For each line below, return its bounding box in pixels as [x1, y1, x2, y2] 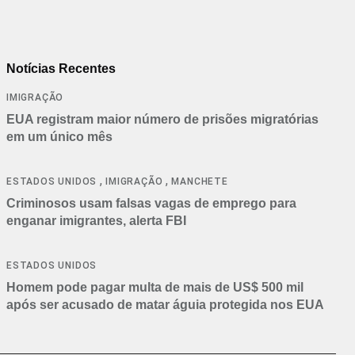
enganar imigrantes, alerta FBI [6, 213, 186, 227]
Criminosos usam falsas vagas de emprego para [6, 196, 296, 210]
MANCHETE [171, 175, 228, 187]
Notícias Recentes [6, 61, 116, 75]
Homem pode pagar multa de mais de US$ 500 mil [6, 280, 303, 294]
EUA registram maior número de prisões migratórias [6, 112, 319, 126]
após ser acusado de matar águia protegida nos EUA [6, 297, 324, 311]
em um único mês [6, 129, 113, 143]
